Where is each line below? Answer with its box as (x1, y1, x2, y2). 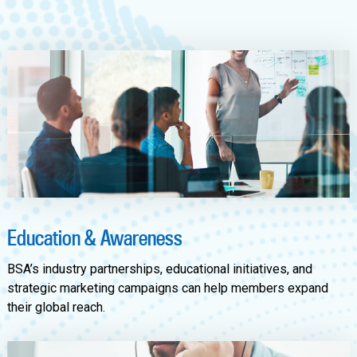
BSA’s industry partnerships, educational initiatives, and (6, 261, 312, 277)
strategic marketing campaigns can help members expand (6, 280, 328, 296)
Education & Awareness (6, 223, 182, 251)
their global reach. (6, 299, 105, 315)
